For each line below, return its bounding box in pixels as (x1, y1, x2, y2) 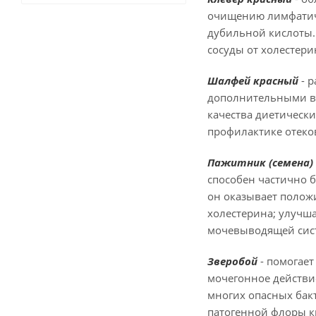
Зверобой (207, 254, 260, 268)
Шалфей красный (207, 73, 298, 87)
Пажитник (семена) (207, 155, 313, 169)
